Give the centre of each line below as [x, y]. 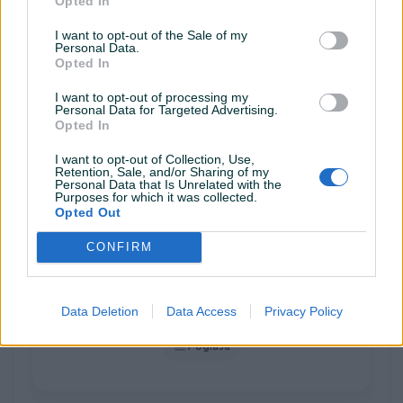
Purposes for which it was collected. [156, 197]
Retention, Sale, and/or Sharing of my [162, 171]
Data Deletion [99, 311]
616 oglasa [208, 135]
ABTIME [201, 111]
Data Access [201, 311]
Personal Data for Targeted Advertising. [166, 109]
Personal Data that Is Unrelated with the [168, 184]
